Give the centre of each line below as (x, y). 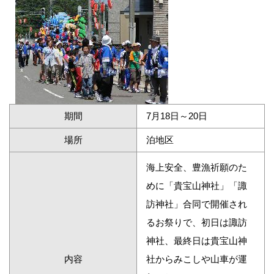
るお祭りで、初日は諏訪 (197, 223)
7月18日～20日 (177, 116)
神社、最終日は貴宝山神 (197, 241)
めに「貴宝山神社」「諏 (197, 186)
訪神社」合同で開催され (197, 204)
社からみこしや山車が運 (197, 259)
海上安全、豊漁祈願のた (197, 168)
